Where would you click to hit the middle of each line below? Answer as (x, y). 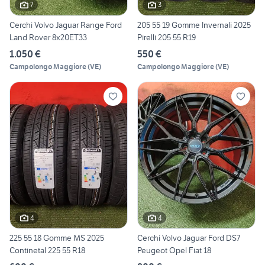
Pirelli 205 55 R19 (167, 37)
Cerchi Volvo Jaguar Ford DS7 (189, 238)
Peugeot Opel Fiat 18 (174, 251)
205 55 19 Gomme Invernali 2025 (194, 25)
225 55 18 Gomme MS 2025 (57, 238)
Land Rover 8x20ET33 (48, 37)
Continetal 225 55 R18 (47, 251)
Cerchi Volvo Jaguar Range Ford (66, 25)
